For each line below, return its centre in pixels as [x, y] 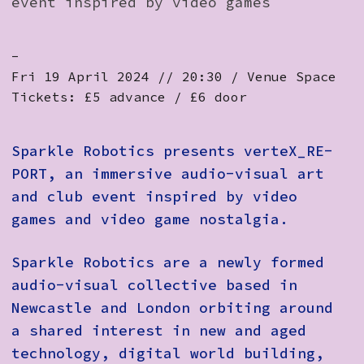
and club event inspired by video [154, 197]
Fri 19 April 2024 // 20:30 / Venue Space [174, 76]
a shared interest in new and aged [159, 330]
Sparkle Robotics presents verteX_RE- [172, 151]
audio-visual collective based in [154, 285]
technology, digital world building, [168, 353]
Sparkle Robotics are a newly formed [168, 262]
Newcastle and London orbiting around [172, 308]
